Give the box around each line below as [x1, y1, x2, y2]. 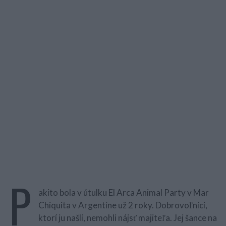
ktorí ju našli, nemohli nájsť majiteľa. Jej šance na [38, 212, 217, 223]
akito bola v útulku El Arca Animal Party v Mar [38, 187, 209, 198]
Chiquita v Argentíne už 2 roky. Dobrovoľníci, [38, 200, 207, 210]
